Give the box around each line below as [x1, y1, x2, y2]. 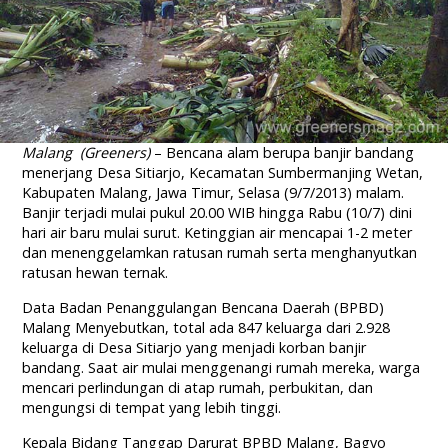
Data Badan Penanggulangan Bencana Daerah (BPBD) [22, 298, 385, 318]
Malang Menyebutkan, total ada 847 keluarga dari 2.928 [22, 318, 391, 338]
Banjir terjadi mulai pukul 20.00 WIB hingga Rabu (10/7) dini [22, 203, 413, 223]
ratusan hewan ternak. [22, 263, 169, 283]
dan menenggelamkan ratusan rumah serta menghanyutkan [22, 243, 418, 263]
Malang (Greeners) [22, 143, 151, 163]
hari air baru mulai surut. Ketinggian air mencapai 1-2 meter [22, 223, 413, 243]
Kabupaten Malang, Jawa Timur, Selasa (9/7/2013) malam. [22, 183, 405, 203]
